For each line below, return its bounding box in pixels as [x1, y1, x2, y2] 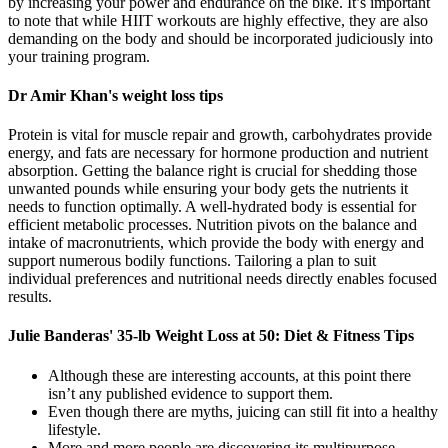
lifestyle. [48, 420, 101, 438]
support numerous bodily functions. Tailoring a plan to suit [8, 252, 376, 270]
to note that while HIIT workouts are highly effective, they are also [8, 11, 428, 29]
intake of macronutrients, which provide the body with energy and [8, 234, 424, 252]
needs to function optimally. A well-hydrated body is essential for [8, 198, 416, 216]
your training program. [8, 47, 150, 65]
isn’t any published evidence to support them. [48, 384, 333, 402]
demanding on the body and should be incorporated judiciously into [8, 29, 433, 47]
